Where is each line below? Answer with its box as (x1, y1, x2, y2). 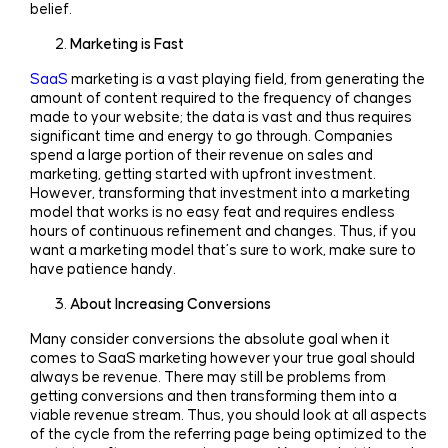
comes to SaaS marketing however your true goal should (29, 350, 415, 366)
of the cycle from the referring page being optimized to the (29, 426, 427, 442)
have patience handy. (29, 261, 176, 277)
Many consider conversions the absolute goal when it (29, 331, 390, 347)
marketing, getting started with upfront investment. (29, 166, 376, 182)
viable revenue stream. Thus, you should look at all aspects (29, 407, 427, 423)
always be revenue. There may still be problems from (29, 369, 386, 385)
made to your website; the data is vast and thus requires (29, 109, 412, 125)
